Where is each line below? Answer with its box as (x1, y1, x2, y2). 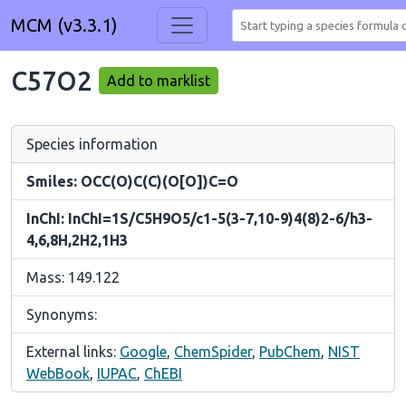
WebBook (26, 365, 90, 382)
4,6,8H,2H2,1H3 (26, 232, 128, 248)
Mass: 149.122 (26, 269, 120, 285)
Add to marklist (107, 72, 210, 89)
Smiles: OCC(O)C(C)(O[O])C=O (26, 173, 238, 189)
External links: (26, 343, 120, 360)
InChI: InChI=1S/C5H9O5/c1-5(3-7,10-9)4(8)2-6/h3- (26, 210, 372, 227)
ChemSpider (174, 343, 252, 360)
